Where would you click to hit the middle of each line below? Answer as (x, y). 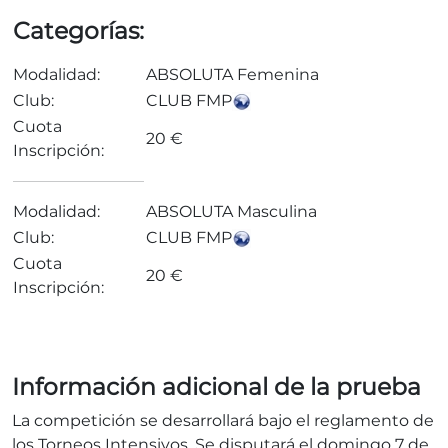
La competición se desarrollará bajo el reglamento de (223, 420)
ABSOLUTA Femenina (232, 74)
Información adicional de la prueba (216, 386)
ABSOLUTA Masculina (231, 211)
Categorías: (78, 30)
